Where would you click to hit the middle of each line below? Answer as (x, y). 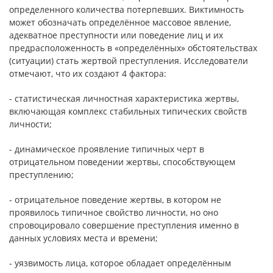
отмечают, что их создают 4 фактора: (88, 73)
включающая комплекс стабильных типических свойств (128, 111)
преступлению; (41, 175)
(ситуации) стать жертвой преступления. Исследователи (129, 61)
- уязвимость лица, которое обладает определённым (120, 263)
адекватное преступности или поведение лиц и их (116, 35)
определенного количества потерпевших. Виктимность (126, 9)
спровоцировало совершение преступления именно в (124, 225)
